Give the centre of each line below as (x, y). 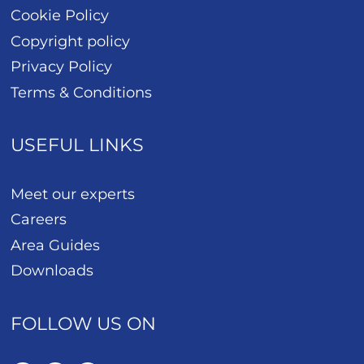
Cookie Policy (60, 16)
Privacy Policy (62, 67)
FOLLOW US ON (84, 323)
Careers (39, 220)
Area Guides (56, 245)
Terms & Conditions (82, 92)
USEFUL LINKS (78, 145)
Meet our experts (73, 194)
